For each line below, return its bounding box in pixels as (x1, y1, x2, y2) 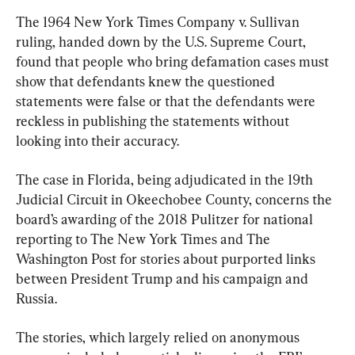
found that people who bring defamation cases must (16, 53, 332, 71)
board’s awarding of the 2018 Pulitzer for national (16, 211, 316, 228)
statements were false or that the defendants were (16, 93, 319, 110)
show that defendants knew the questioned (16, 73, 278, 90)
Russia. (16, 290, 57, 307)
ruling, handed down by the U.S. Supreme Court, (16, 33, 309, 51)
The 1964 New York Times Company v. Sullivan (16, 13, 303, 31)
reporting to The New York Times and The (16, 231, 273, 248)
